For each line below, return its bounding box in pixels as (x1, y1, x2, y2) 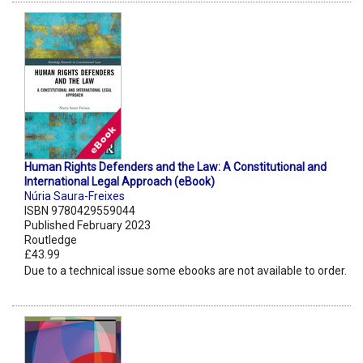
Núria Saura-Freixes (24, 190, 125, 203)
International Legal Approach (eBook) (24, 175, 215, 189)
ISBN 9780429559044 (24, 204, 135, 218)
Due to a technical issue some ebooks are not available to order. (24, 264, 347, 278)
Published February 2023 (24, 219, 151, 233)
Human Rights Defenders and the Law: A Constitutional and (24, 160, 327, 174)
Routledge (24, 233, 77, 247)
